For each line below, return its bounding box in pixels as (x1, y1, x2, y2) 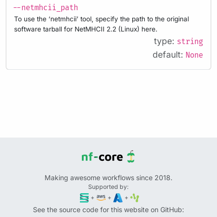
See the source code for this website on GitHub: (33, 205, 184, 214)
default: (153, 49, 186, 60)
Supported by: (88, 183, 129, 190)
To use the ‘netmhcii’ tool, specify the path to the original (14, 15, 189, 23)
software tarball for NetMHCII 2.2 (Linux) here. (14, 25, 157, 33)
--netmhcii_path (13, 3, 78, 13)
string (177, 37, 203, 47)
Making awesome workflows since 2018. (45, 173, 172, 182)
